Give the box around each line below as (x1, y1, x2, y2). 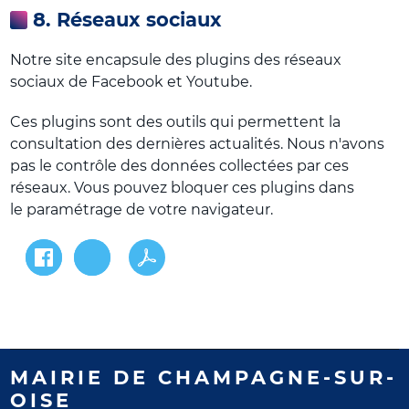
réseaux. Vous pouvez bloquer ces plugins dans (10, 179, 355, 196)
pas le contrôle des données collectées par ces (10, 157, 350, 174)
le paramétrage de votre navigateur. (10, 201, 274, 218)
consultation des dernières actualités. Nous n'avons (10, 135, 385, 152)
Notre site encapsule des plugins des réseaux (10, 51, 342, 68)
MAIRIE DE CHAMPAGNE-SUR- (10, 366, 398, 389)
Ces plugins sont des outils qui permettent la (10, 113, 341, 131)
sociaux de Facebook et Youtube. (10, 73, 253, 90)
